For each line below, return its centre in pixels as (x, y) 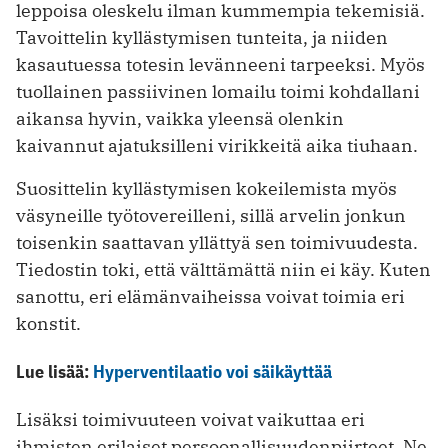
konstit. (48, 324)
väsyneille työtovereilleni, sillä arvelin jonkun (211, 216)
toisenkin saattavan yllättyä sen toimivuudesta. (217, 243)
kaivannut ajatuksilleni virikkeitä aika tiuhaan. (217, 146)
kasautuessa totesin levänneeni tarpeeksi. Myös (220, 65)
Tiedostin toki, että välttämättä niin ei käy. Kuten (223, 270)
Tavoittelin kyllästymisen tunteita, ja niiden (202, 38)
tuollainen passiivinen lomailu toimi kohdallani (218, 92)
